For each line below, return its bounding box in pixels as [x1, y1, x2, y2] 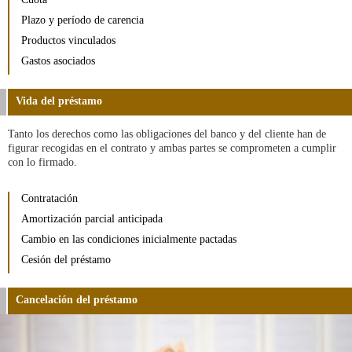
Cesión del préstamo [21, 253, 111, 266]
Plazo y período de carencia [21, 13, 144, 26]
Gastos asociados [21, 54, 95, 67]
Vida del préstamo [16, 94, 102, 107]
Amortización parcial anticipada [21, 212, 163, 225]
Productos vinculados [21, 34, 115, 46]
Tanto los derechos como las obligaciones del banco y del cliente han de [8, 127, 326, 140]
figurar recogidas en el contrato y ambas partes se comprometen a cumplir [8, 141, 336, 154]
